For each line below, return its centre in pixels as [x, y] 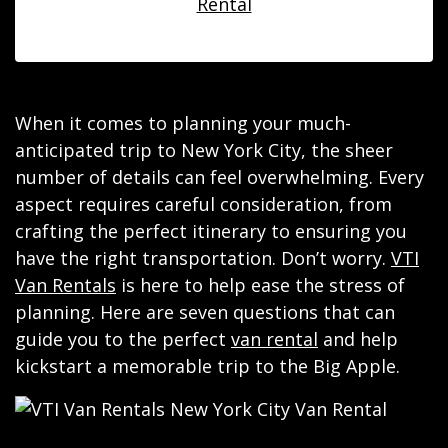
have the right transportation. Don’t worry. [203, 258]
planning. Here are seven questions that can [205, 312]
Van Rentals [65, 285]
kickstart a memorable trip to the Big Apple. [207, 366]
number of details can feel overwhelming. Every [219, 177]
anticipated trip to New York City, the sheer [204, 150]
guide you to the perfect [123, 339]
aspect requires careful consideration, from [203, 204]
